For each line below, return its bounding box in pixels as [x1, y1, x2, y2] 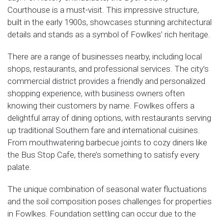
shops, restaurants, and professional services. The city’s [7, 64, 209, 74]
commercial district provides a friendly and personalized [7, 76, 205, 86]
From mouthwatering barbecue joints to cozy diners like [7, 137, 207, 147]
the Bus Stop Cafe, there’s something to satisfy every [7, 150, 199, 160]
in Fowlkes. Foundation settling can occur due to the [7, 209, 196, 219]
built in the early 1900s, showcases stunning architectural [7, 17, 212, 27]
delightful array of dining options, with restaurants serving [7, 113, 211, 123]
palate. [7, 162, 31, 172]
